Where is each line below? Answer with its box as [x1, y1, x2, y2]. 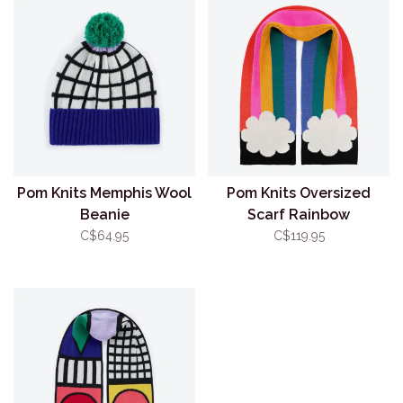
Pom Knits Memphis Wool [17, 184, 192, 201]
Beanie [79, 206, 130, 223]
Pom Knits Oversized [227, 184, 371, 201]
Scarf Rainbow [247, 206, 350, 223]
